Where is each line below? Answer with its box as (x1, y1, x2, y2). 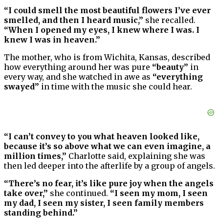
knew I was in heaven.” (4, 35, 100, 45)
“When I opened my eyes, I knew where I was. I (4, 25, 199, 35)
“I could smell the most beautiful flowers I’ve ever (4, 5, 211, 16)
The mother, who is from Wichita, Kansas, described (4, 52, 210, 63)
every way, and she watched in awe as (4, 72, 153, 82)
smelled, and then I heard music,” (4, 15, 143, 25)
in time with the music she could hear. (39, 82, 192, 92)
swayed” (4, 82, 39, 92)
